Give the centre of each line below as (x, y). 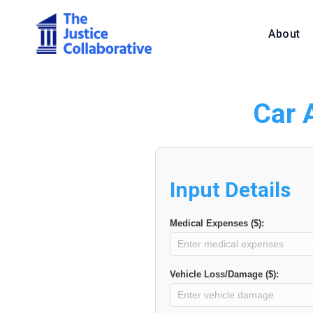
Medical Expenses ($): (217, 223)
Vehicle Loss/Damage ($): (224, 274)
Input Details (230, 190)
